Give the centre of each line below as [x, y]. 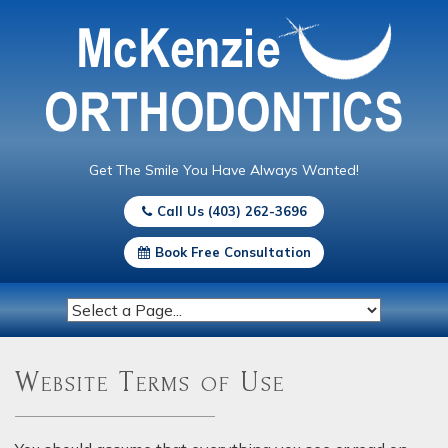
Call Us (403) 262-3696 [231, 211]
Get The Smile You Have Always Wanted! [224, 170]
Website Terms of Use [150, 381]
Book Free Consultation [232, 252]
